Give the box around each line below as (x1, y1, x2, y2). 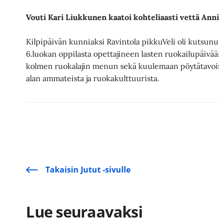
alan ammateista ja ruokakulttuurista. (26, 73, 160, 84)
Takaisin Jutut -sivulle (45, 164, 131, 175)
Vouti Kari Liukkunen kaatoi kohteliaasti (26, 12, 178, 22)
